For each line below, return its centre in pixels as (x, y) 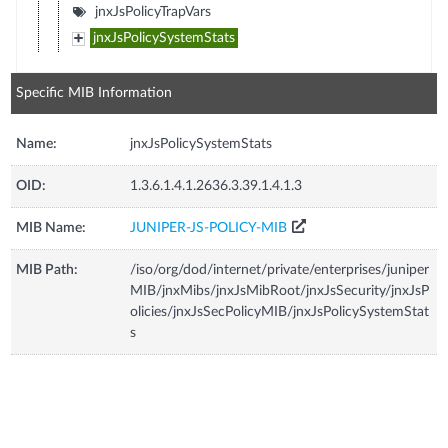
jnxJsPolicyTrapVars (152, 11)
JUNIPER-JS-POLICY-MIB (209, 227)
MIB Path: (47, 269)
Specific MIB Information (94, 92)
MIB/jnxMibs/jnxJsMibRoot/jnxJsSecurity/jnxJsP (280, 290)
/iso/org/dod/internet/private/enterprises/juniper (280, 269)
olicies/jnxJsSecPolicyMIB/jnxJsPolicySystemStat (280, 311)
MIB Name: (51, 227)
